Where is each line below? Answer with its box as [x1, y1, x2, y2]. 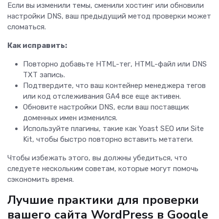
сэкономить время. [7, 175, 78, 184]
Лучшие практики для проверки [7, 192, 199, 209]
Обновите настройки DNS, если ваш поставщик [23, 103, 189, 112]
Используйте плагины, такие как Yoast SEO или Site [23, 124, 204, 133]
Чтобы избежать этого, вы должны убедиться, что [7, 153, 187, 163]
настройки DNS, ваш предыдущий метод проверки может [7, 12, 211, 21]
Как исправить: [7, 41, 67, 50]
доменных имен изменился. [23, 113, 119, 123]
